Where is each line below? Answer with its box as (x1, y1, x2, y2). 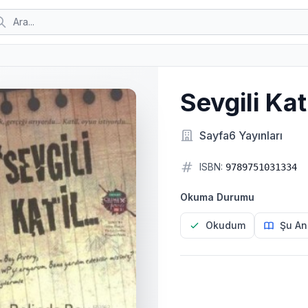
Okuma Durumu (179, 191, 254, 203)
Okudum (205, 219, 245, 231)
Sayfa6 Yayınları (199, 129, 283, 142)
